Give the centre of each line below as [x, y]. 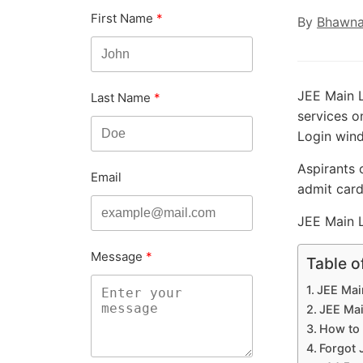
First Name [122, 18]
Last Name [121, 98]
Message [117, 256]
